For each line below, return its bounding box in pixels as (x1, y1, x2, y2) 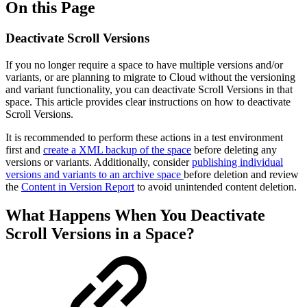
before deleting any (191, 143, 277, 156)
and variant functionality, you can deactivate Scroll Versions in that (5, 83, 293, 95)
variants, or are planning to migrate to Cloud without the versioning (5, 71, 295, 83)
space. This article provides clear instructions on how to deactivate (5, 95, 291, 108)
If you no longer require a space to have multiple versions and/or (5, 58, 283, 71)
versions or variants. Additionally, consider (5, 156, 192, 168)
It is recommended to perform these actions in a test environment (5, 131, 283, 143)
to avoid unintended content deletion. (134, 180, 297, 193)
